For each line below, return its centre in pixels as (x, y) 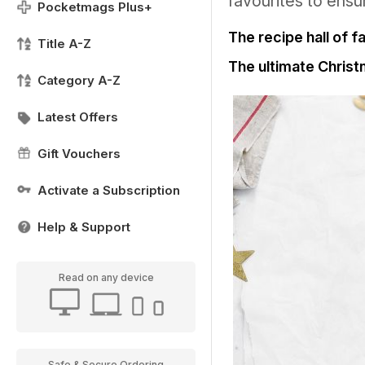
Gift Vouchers (79, 154)
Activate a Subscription (109, 190)
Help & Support (84, 227)
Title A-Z (64, 44)
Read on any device (106, 277)
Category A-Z (79, 80)
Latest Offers (78, 117)
